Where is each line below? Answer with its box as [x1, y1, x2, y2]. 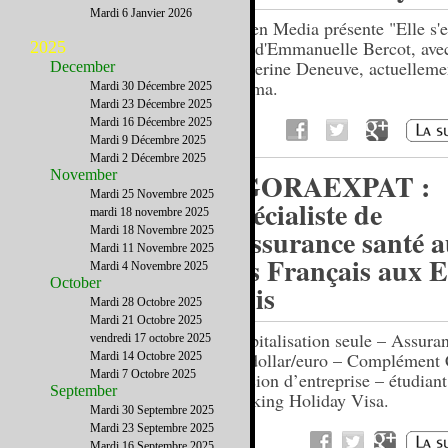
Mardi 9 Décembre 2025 [90, 133, 206, 147]
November [50, 166, 117, 183]
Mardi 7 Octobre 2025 [90, 367, 196, 381]
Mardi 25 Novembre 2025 [90, 187, 214, 201]
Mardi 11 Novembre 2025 [90, 241, 214, 255]
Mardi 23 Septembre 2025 [90, 421, 214, 435]
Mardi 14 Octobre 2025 [90, 349, 202, 363]
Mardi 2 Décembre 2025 [90, 151, 206, 165]
